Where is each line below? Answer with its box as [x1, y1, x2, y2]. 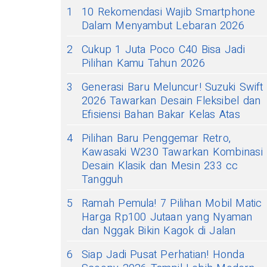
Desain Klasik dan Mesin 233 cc [82, 158, 238, 175]
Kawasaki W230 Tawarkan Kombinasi [82, 144, 263, 161]
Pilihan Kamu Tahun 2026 [82, 55, 205, 72]
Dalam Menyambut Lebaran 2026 [82, 18, 244, 35]
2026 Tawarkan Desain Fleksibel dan [82, 93, 261, 110]
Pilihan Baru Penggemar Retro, [82, 131, 231, 147]
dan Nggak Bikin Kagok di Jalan [82, 223, 236, 240]
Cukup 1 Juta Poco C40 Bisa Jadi [82, 42, 245, 58]
